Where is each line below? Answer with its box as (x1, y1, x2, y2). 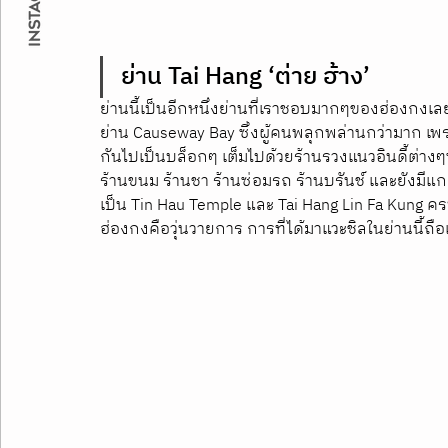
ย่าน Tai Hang (121, 56, 268, 97)
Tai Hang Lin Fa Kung (278, 191, 423, 219)
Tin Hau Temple (131, 191, 242, 219)
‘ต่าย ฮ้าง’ (268, 56, 370, 97)
